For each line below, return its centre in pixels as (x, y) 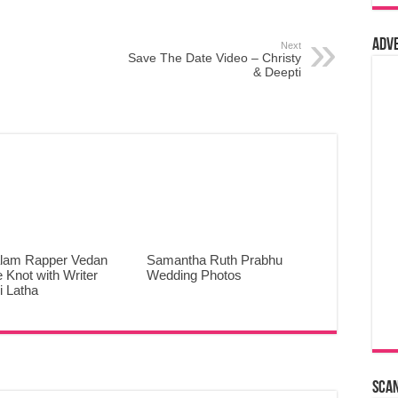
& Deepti (277, 72)
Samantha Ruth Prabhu (214, 260)
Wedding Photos (194, 275)
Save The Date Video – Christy (215, 58)
